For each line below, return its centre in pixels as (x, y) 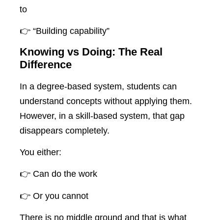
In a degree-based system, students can (98, 86)
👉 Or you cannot (54, 196)
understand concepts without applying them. (106, 101)
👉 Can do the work (58, 174)
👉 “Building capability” (65, 31)
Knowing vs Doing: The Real (91, 52)
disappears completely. (65, 130)
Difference (46, 64)
